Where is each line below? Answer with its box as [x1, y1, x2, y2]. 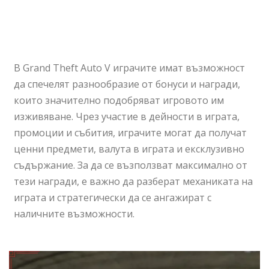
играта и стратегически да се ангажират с [14, 190, 212, 204]
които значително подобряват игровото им [14, 93, 225, 107]
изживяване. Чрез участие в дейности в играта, [14, 109, 240, 123]
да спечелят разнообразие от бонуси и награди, [14, 77, 241, 91]
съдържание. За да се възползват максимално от [14, 158, 248, 172]
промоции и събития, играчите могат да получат [14, 125, 247, 139]
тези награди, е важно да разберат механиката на [14, 174, 253, 188]
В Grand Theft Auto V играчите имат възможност [14, 61, 246, 74]
